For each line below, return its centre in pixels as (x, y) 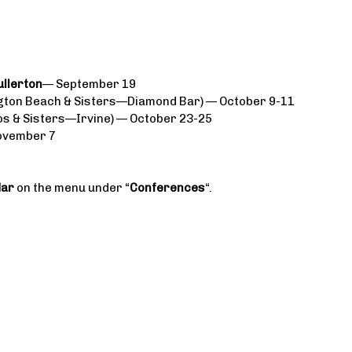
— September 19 (89, 84)
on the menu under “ (72, 188)
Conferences (167, 188)
